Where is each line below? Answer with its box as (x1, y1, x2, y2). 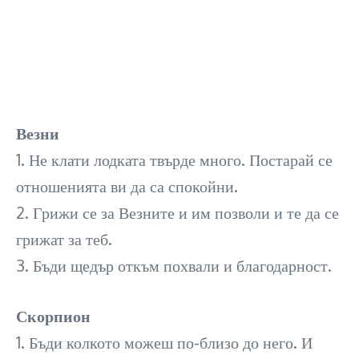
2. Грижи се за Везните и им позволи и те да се (16, 202, 339, 223)
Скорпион (16, 305, 91, 326)
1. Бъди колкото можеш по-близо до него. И (16, 332, 313, 353)
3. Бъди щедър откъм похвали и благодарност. (16, 255, 332, 276)
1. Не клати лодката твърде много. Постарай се (16, 149, 333, 170)
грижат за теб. (16, 228, 112, 249)
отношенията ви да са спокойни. (16, 175, 238, 196)
